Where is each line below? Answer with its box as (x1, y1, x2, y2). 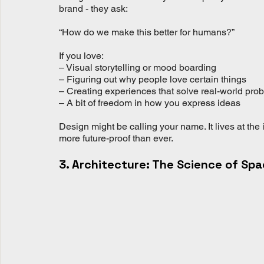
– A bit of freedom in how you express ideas (59, 97, 240, 109)
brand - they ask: (59, 3, 128, 15)
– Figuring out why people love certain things (59, 74, 246, 85)
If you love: (59, 50, 104, 62)
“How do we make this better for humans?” (59, 27, 235, 38)
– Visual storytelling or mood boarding (59, 62, 216, 74)
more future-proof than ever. (59, 133, 173, 144)
